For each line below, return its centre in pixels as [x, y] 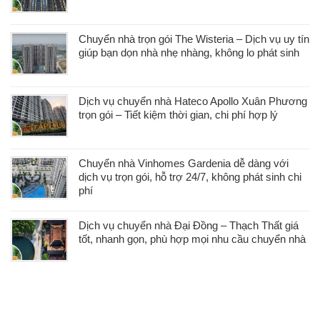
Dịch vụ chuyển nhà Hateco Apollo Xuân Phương [193, 101]
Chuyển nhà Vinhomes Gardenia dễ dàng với [184, 164]
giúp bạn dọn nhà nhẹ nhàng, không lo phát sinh [189, 53]
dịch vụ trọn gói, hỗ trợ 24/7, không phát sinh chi [190, 177]
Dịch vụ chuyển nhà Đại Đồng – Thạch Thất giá [189, 226]
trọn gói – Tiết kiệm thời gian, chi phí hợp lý [178, 115]
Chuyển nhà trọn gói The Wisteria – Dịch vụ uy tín [194, 39]
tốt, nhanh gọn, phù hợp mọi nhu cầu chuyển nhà [192, 239]
